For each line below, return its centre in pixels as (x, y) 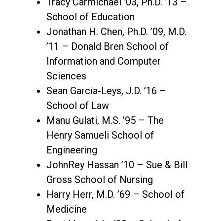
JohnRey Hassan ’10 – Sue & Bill (117, 165)
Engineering (72, 150)
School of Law (78, 105)
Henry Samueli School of (100, 135)
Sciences (66, 76)
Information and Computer (104, 61)
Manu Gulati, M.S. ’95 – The (105, 120)
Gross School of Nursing (100, 179)
